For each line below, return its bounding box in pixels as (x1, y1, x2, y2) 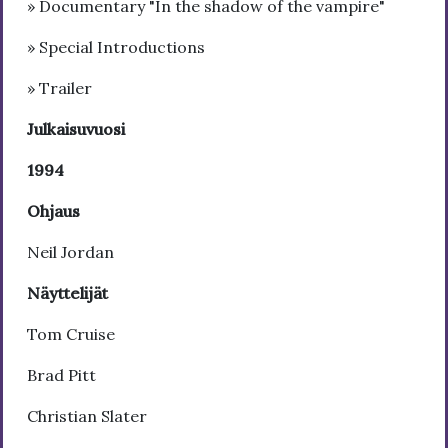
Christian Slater (27, 405, 147, 426)
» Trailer (27, 77, 92, 98)
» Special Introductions (27, 36, 205, 57)
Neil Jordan (27, 241, 114, 262)
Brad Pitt (27, 364, 96, 385)
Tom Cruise (27, 323, 115, 344)
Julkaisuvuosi (27, 118, 125, 139)
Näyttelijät (27, 282, 108, 303)
